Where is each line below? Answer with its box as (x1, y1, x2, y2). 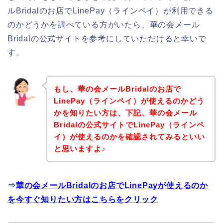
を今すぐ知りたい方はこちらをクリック (7, 195, 158, 204)
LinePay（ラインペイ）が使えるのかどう (53, 96, 205, 105)
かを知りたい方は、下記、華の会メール (53, 108, 197, 117)
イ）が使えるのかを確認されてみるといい (53, 132, 205, 141)
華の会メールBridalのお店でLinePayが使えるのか (15, 181, 209, 190)
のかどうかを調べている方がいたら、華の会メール (7, 20, 200, 29)
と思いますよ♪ (53, 144, 106, 153)
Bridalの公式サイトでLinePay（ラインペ (53, 120, 205, 129)
